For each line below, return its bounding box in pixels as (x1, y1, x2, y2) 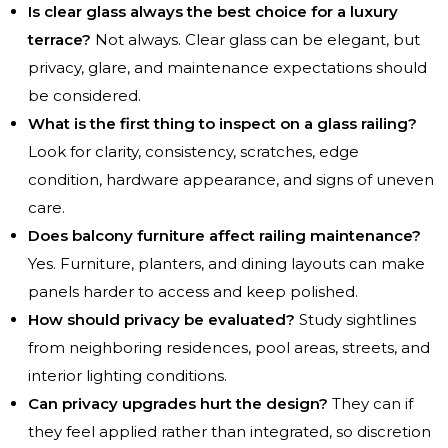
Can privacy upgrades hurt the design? (28, 394, 328, 414)
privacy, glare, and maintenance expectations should (28, 58, 427, 78)
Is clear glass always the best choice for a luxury (28, 2, 398, 22)
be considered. (28, 86, 141, 106)
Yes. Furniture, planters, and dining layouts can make (28, 254, 425, 274)
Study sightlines (295, 310, 416, 330)
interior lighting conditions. (28, 366, 227, 386)
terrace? (28, 30, 91, 50)
